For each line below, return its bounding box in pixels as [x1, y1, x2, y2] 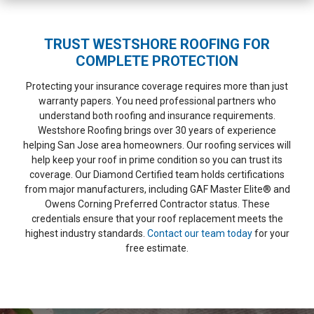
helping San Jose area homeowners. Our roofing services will [23, 139, 291, 151]
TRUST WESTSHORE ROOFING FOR [44, 36, 270, 53]
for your [252, 228, 289, 240]
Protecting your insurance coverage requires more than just [26, 81, 288, 93]
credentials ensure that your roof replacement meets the [31, 213, 283, 225]
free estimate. [125, 243, 189, 254]
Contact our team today [146, 228, 252, 240]
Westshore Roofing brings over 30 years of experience [38, 125, 276, 137]
